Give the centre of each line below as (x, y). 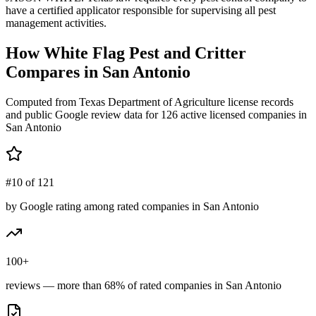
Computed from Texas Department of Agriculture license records (150, 102)
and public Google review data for (83, 114)
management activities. (56, 23)
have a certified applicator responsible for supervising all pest (141, 10)
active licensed (212, 114)
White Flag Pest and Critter (145, 53)
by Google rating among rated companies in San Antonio (132, 206)
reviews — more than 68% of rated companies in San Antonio (144, 285)
